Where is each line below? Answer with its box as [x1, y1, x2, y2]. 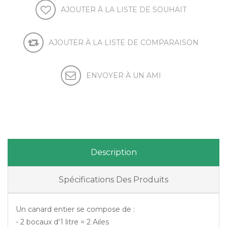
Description [90, 147, 137, 157]
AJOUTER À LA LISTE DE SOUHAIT [61, 5, 186, 14]
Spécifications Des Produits [59, 174, 168, 184]
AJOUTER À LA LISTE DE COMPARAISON [49, 37, 199, 47]
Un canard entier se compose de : [16, 204, 135, 214]
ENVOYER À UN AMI [86, 70, 161, 80]
